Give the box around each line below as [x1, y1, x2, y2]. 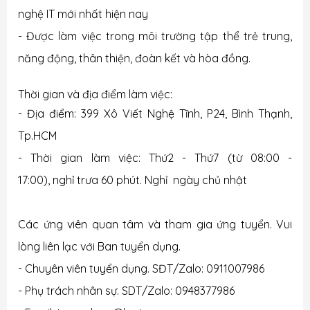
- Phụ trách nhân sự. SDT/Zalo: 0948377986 [18, 284, 235, 298]
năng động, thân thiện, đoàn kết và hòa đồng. [18, 51, 250, 65]
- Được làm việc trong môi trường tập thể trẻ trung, [18, 29, 292, 43]
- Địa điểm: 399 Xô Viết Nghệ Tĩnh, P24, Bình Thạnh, [18, 107, 292, 120]
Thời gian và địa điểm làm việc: [18, 87, 172, 101]
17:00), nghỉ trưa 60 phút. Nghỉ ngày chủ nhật [18, 173, 247, 187]
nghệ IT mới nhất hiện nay [18, 7, 148, 21]
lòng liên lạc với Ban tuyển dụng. [18, 239, 181, 253]
